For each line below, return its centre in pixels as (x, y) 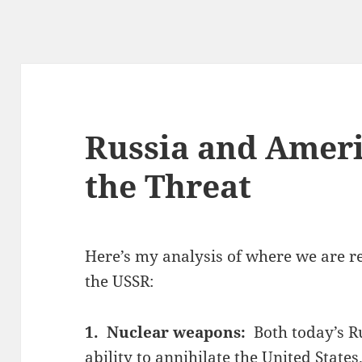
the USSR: (120, 282)
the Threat (168, 186)
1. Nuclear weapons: (170, 333)
